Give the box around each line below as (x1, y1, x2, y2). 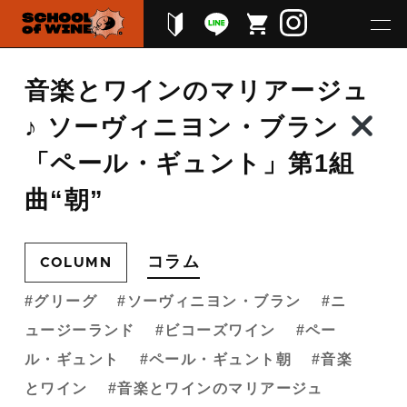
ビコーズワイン (164, 322, 276, 338)
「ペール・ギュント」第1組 (24, 150, 355, 178)
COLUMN (39, 255, 113, 270)
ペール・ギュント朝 (149, 351, 292, 367)
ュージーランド (24, 322, 135, 338)
